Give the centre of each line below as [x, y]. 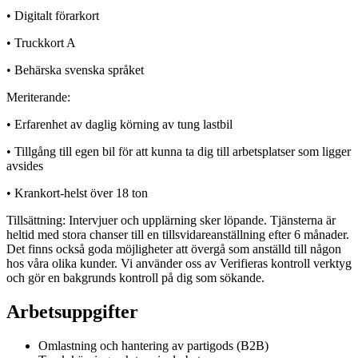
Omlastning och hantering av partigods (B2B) [153, 345]
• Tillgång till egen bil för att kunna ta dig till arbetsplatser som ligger [179, 151]
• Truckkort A [41, 42]
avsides [25, 165]
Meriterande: [38, 97]
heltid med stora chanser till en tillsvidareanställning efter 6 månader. [178, 234]
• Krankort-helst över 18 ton [77, 193]
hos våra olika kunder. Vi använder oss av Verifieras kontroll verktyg [179, 263]
